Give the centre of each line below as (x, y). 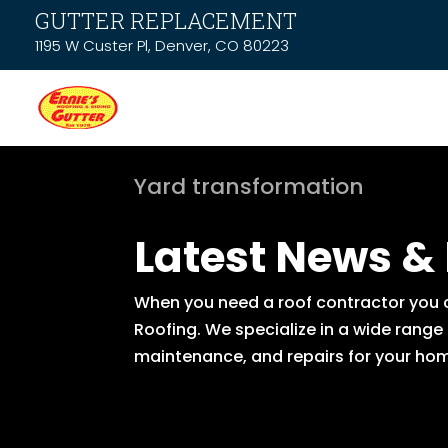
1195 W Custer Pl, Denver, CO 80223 (162, 45)
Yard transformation (249, 186)
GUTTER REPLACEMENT (166, 20)
